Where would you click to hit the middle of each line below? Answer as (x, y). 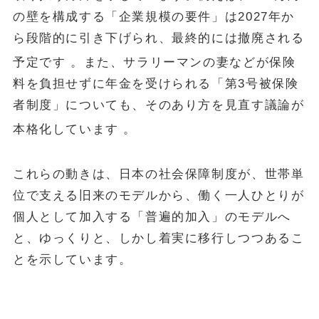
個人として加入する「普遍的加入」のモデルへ (152, 217)
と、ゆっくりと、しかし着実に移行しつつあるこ (158, 239)
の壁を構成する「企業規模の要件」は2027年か (154, 16)
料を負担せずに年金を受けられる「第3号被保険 (156, 83)
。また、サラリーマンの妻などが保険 (183, 62)
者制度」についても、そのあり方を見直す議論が (158, 105)
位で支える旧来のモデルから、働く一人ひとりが (158, 196)
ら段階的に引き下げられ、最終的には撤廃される (158, 38)
